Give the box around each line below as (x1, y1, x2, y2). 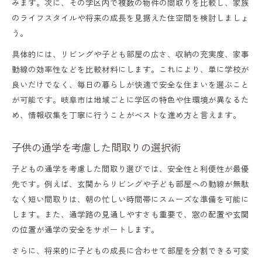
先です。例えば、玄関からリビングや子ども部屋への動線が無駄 (12, 177, 249, 189)
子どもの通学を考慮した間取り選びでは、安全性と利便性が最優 (12, 162, 249, 174)
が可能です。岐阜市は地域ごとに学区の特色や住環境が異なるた (12, 93, 249, 105)
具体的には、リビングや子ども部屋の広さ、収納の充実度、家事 (12, 47, 249, 60)
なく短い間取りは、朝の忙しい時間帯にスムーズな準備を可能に (12, 192, 249, 205)
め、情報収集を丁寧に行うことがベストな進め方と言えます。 (12, 108, 241, 120)
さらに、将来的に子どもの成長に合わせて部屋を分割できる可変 (12, 244, 249, 256)
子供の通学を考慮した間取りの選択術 (12, 139, 181, 154)
